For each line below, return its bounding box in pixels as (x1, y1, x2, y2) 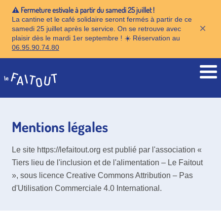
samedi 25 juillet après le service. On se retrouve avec (12, 25, 181, 33)
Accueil (3, 79, 31, 92)
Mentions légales (12, 117, 108, 136)
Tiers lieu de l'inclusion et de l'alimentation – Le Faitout (12, 158, 203, 167)
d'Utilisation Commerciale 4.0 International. (12, 184, 162, 192)
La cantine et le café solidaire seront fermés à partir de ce (12, 15, 192, 24)
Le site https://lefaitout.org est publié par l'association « (12, 145, 202, 154)
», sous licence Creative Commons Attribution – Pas (12, 171, 193, 180)
